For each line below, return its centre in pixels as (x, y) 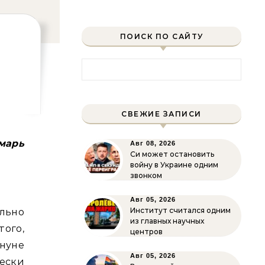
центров (146, 232)
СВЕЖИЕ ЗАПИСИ (161, 114)
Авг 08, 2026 (153, 143)
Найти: (98, 65)
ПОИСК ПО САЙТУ (161, 36)
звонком (146, 175)
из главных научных (167, 221)
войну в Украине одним (174, 165)
